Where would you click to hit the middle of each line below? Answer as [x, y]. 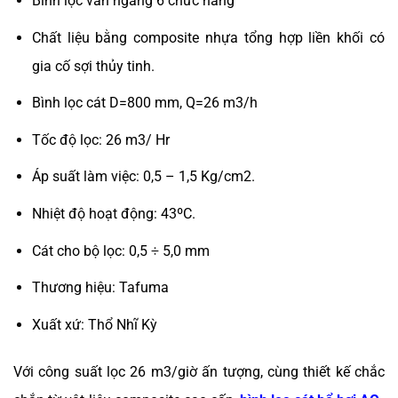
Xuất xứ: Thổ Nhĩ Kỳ [94, 324]
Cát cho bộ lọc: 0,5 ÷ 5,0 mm [120, 251]
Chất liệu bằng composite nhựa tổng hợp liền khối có [208, 37]
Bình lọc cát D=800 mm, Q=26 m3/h [144, 103]
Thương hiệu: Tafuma [100, 288]
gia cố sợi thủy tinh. [93, 66]
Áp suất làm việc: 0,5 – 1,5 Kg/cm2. [143, 177]
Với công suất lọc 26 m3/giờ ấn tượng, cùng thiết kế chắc [199, 371]
